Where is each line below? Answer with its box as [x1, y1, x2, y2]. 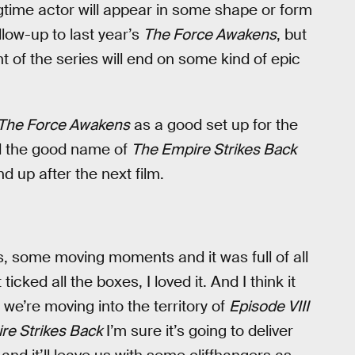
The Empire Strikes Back [132, 139, 296, 160]
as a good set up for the [130, 115, 298, 136]
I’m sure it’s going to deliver [102, 321, 293, 342]
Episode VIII [229, 296, 309, 317]
